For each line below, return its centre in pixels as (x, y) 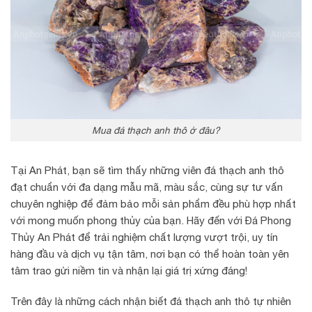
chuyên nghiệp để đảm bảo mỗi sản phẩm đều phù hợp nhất (153, 204)
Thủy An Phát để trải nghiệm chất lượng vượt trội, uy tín (144, 237)
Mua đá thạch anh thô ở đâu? (156, 130)
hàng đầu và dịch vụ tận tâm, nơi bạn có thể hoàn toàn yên (150, 254)
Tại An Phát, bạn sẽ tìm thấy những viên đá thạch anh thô (147, 171)
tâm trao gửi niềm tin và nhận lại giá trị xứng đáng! (129, 271)
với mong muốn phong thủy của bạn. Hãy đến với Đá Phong (151, 221)
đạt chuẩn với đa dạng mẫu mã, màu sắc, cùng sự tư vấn (147, 187)
